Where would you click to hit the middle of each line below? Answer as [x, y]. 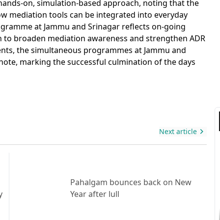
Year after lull [95, 194]
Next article [178, 131]
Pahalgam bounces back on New [131, 182]
